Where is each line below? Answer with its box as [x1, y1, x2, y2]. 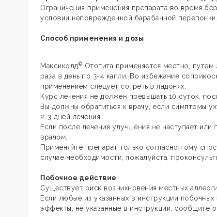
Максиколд [40, 62, 78, 70]
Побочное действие [40, 174, 117, 182]
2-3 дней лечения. [40, 113, 102, 121]
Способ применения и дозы [40, 34, 144, 42]
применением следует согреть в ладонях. [40, 82, 186, 90]
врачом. [40, 133, 68, 141]
